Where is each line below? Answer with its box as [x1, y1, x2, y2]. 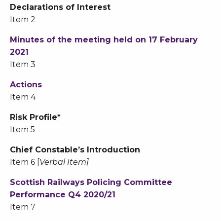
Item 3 [10, 60, 36, 70]
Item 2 [10, 15, 36, 25]
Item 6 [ [10, 157, 39, 167]
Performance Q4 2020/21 [10, 190, 115, 200]
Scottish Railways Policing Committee [10, 178, 172, 187]
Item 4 [10, 92, 36, 102]
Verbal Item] [39, 157, 91, 167]
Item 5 [10, 125, 35, 135]
